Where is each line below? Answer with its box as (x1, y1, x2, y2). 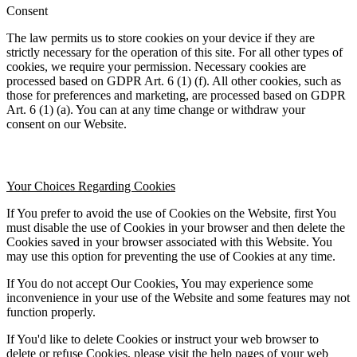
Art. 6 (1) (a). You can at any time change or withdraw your (6, 102, 305, 116)
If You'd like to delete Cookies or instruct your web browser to (6, 331, 319, 346)
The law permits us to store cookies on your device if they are (6, 30, 315, 45)
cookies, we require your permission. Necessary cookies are (6, 59, 306, 73)
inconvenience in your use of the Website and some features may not (6, 290, 350, 304)
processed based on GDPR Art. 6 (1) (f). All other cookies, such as (6, 73, 341, 88)
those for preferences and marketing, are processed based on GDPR (6, 88, 346, 102)
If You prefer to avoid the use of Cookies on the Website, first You (6, 206, 336, 220)
